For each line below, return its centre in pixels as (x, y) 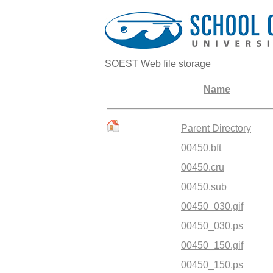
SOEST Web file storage (158, 64)
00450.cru (203, 167)
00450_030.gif (212, 206)
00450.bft (201, 148)
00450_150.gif (212, 245)
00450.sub (204, 187)
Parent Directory (216, 128)
